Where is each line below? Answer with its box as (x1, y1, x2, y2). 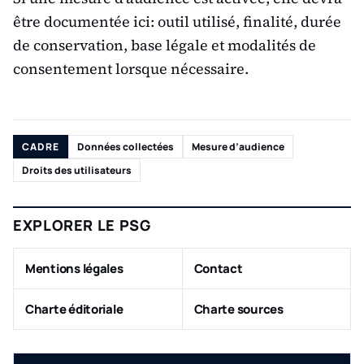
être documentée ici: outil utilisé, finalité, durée (13, 11, 341, 32)
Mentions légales (25, 260, 123, 277)
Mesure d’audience (191, 140, 284, 154)
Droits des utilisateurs (22, 163, 132, 177)
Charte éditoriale (25, 301, 123, 318)
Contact (193, 260, 243, 277)
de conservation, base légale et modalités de (13, 35, 316, 55)
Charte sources (193, 301, 284, 318)
